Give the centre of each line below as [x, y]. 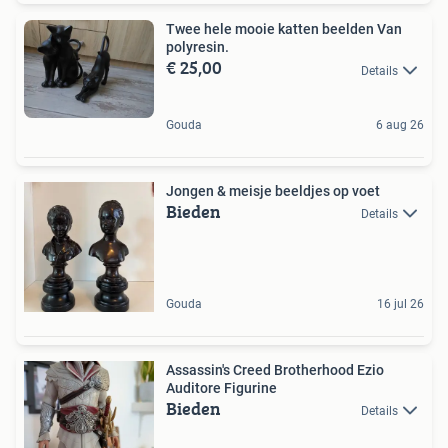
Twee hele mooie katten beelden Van [284, 29]
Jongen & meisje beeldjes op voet [273, 190]
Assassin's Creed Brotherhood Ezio [275, 369]
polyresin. [197, 47]
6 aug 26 [400, 124]
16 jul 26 [400, 303]
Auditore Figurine [221, 387]
